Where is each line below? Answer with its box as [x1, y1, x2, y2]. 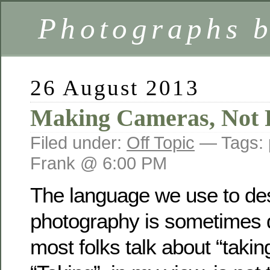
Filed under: [30, 133, 127, 152]
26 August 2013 [30, 75, 199, 100]
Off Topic [127, 133, 195, 152]
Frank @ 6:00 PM [30, 153, 167, 173]
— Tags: [195, 133, 268, 152]
